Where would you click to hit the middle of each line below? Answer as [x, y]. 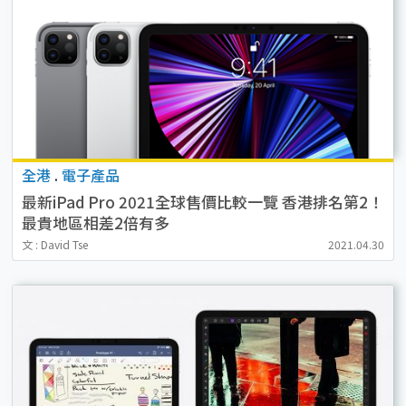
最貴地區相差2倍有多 [95, 222]
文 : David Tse [54, 244]
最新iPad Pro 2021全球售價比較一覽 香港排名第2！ [202, 201]
